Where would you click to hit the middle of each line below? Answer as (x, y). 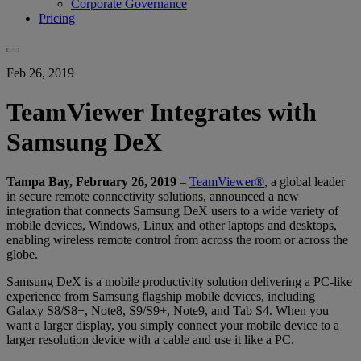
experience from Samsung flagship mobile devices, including (161, 296)
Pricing (57, 18)
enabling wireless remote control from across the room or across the (177, 239)
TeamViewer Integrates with (162, 112)
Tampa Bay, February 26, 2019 (93, 181)
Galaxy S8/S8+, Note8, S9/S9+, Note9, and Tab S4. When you (168, 310)
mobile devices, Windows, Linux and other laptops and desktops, (172, 225)
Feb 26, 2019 (40, 73)
